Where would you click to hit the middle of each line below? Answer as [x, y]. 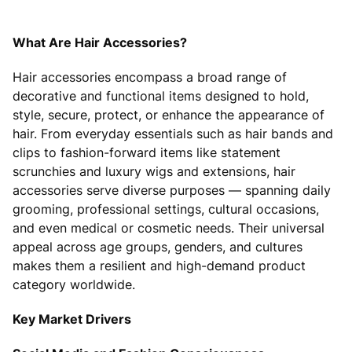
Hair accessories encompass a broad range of [150, 77]
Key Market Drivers [72, 319]
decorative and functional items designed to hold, [161, 95]
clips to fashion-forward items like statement [147, 152]
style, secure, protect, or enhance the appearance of [169, 114]
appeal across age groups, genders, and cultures [158, 246]
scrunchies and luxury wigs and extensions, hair [154, 171]
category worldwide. [74, 284]
